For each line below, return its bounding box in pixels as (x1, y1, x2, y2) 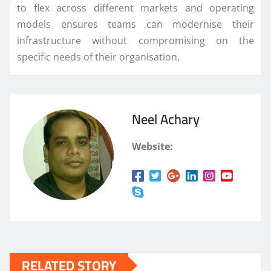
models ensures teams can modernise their (17, 17, 254, 31)
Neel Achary (132, 106, 200, 132)
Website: (132, 139, 173, 153)
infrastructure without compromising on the (17, 33, 254, 47)
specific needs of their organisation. (17, 50, 180, 64)
